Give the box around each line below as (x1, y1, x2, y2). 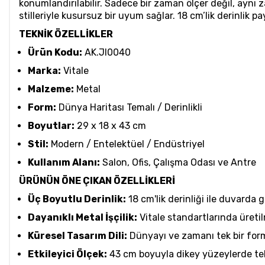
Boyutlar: (28, 120, 75, 132)
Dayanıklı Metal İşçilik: (28, 212, 137, 224)
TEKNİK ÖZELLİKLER (19, 28, 113, 40)
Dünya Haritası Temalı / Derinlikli (56, 102, 202, 114)
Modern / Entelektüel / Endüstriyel (49, 138, 205, 150)
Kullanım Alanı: (28, 157, 100, 169)
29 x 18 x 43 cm (75, 120, 146, 132)
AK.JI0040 (82, 47, 131, 59)
